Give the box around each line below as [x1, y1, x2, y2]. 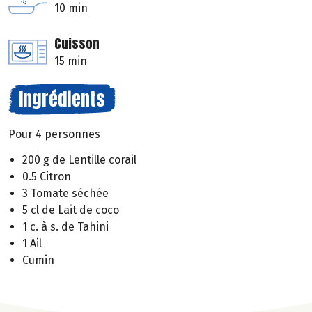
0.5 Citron [22, 170, 71, 184]
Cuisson [54, 34, 100, 54]
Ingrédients [19, 85, 105, 114]
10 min [54, 1, 88, 15]
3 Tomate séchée [22, 187, 109, 201]
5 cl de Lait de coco [22, 203, 119, 217]
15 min [54, 54, 87, 68]
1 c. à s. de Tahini [22, 220, 109, 234]
